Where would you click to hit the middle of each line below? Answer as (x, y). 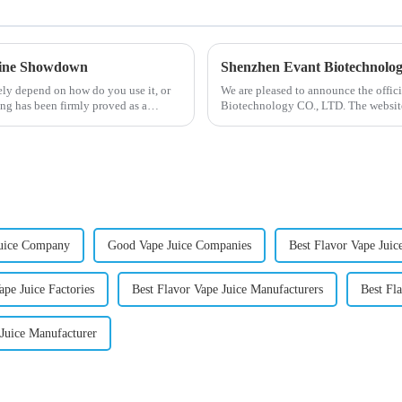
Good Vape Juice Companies (179, 246)
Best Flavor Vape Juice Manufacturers (227, 290)
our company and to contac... (291, 121)
